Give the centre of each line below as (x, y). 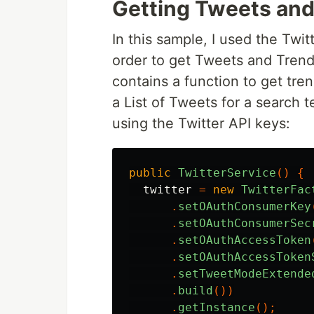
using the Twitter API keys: (201, 123)
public (150, 173)
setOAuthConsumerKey (245, 206)
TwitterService (227, 173)
